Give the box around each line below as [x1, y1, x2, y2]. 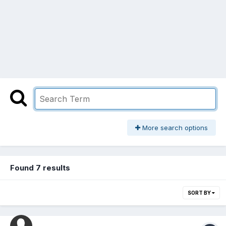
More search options [140, 124, 208, 132]
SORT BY [188, 190, 212, 196]
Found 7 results [10, 163, 70, 173]
